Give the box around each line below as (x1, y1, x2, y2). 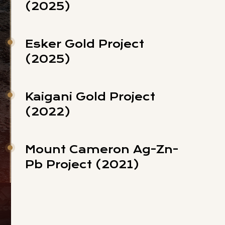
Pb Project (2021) (25, 158, 140, 171)
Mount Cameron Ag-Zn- (25, 143, 178, 156)
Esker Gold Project (25, 38, 144, 50)
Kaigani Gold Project (25, 90, 155, 103)
